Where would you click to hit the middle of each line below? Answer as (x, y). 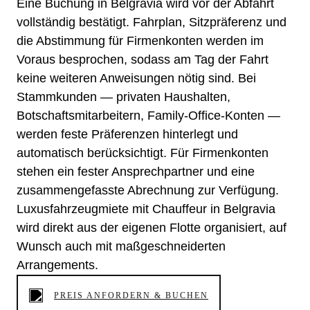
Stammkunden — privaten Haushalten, (124, 97)
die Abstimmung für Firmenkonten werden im (140, 41)
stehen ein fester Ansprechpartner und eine (136, 172)
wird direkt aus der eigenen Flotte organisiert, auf (152, 228)
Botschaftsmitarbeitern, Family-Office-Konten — (148, 116)
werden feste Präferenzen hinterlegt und (127, 135)
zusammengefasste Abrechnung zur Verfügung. (148, 191)
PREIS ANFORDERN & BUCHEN (131, 296)
